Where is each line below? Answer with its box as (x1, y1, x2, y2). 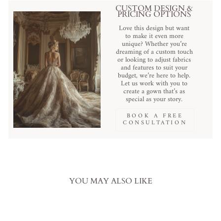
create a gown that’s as (123, 85, 185, 98)
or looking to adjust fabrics (117, 53, 191, 66)
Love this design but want (119, 22, 190, 35)
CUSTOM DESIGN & (115, 2, 193, 14)
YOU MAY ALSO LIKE (69, 175, 152, 186)
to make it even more (125, 30, 184, 42)
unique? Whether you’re (121, 37, 187, 50)
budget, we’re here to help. (118, 69, 191, 82)
